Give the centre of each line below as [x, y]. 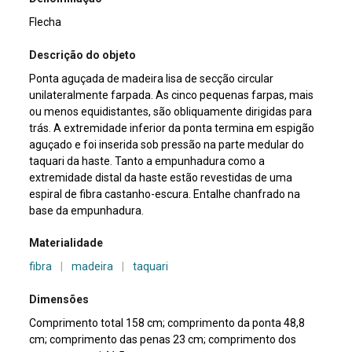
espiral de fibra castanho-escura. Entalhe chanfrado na [165, 194]
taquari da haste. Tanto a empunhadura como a [147, 161]
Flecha [46, 22]
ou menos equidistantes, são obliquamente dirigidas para [171, 111]
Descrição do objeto [83, 55]
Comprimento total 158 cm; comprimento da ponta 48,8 [167, 323]
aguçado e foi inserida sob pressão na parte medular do [167, 144]
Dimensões [59, 299]
